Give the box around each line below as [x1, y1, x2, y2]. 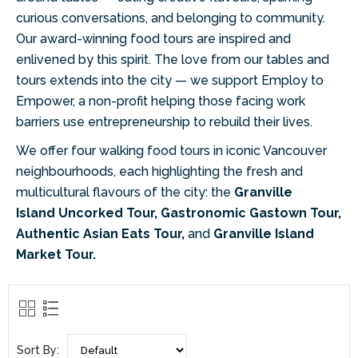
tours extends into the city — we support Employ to [16, 73, 324, 88]
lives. [283, 114, 312, 129]
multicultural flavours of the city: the [16, 185, 234, 200]
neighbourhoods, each [16, 164, 152, 179]
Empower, [16, 93, 78, 109]
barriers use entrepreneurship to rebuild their [16, 114, 283, 129]
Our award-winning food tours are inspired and [16, 31, 291, 46]
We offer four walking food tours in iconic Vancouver [16, 143, 327, 158]
